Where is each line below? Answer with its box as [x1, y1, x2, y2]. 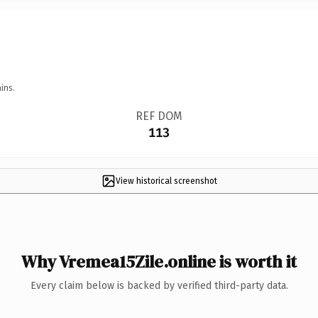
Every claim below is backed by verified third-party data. [30, 279, 288, 292]
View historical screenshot [115, 175, 217, 186]
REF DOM [135, 109, 182, 123]
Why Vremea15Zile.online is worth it [21, 249, 297, 273]
